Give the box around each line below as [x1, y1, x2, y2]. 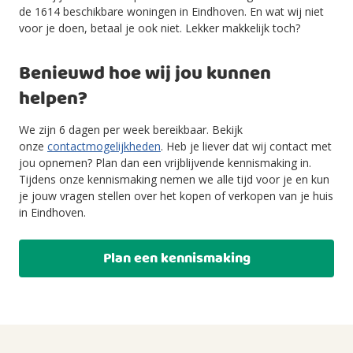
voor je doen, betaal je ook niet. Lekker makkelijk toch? [19, 20, 300, 35]
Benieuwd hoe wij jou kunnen [19, 59, 271, 89]
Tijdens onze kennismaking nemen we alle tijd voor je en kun [19, 172, 329, 187]
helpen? [19, 84, 87, 114]
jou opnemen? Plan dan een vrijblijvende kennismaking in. [19, 155, 311, 170]
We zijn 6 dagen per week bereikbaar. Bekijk [19, 122, 243, 137]
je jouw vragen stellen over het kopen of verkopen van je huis [19, 188, 333, 203]
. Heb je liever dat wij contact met [161, 139, 332, 154]
